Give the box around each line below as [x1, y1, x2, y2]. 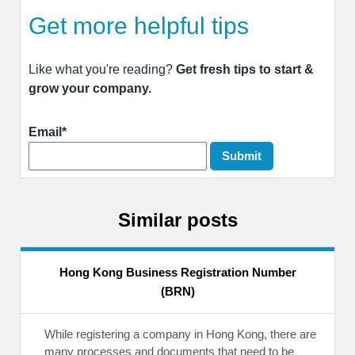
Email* [29, 124, 67, 139]
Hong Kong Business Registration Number [59, 265, 296, 279]
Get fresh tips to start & [176, 62, 314, 76]
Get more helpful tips [29, 12, 249, 39]
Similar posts [117, 209, 238, 231]
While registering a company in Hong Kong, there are [44, 328, 316, 341]
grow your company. [29, 81, 151, 95]
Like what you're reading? [29, 62, 176, 76]
